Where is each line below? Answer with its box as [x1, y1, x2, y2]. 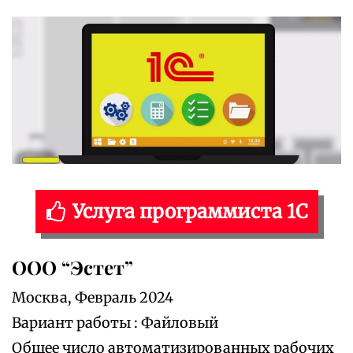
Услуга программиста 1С [72, 199, 308, 225]
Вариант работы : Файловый [12, 314, 218, 333]
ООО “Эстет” [12, 255, 133, 281]
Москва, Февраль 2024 [12, 288, 173, 307]
